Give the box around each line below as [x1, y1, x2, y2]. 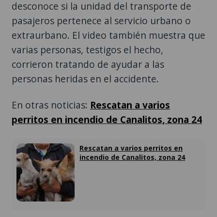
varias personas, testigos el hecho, [12, 43, 163, 57]
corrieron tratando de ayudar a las [12, 58, 164, 71]
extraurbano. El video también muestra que [12, 29, 205, 42]
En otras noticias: [12, 98, 90, 112]
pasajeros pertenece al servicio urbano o [12, 14, 191, 28]
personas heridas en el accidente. [12, 72, 159, 86]
